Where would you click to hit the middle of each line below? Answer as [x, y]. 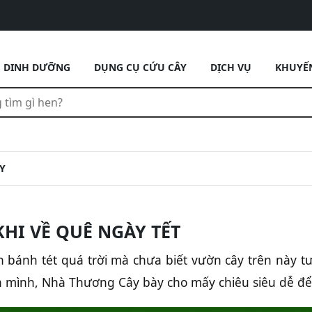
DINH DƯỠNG [37, 67]
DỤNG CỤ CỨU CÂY [140, 67]
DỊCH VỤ [231, 67]
